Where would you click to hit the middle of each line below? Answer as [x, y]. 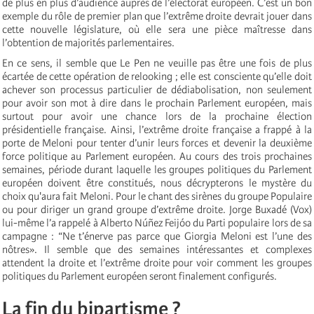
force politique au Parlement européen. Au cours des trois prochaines [157, 156]
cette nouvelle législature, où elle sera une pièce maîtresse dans [157, 29]
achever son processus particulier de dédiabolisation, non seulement [157, 89]
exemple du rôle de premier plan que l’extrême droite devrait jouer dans [157, 16]
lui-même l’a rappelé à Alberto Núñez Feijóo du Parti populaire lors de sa [157, 223]
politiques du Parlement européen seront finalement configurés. [141, 276]
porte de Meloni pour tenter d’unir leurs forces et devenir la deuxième [157, 143]
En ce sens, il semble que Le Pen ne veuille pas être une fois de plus [157, 63]
